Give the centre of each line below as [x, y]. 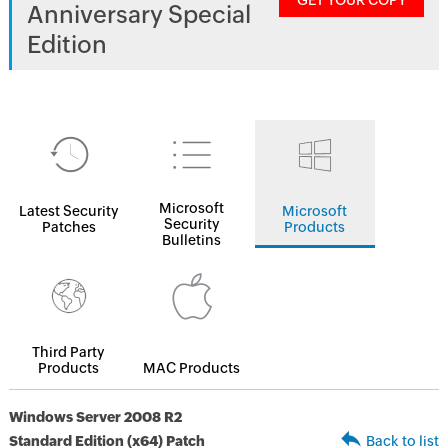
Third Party [69, 352]
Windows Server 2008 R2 [95, 417]
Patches [68, 227]
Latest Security [68, 211]
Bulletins [192, 240]
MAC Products [192, 368]
